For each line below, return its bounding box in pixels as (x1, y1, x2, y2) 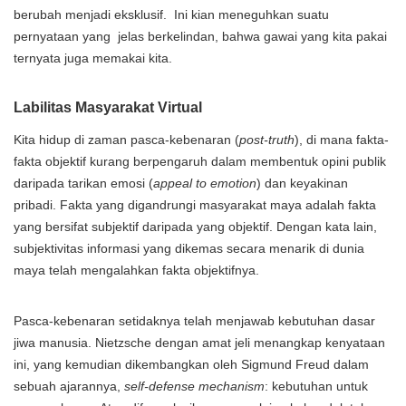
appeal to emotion (153, 176, 256, 190)
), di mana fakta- (295, 132, 389, 147)
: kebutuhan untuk (265, 379, 368, 393)
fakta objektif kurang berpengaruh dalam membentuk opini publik (14, 154, 386, 169)
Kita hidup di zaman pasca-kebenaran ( (14, 132, 239, 147)
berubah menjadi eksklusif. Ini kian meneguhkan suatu (14, 7, 329, 22)
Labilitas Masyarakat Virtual (14, 100, 202, 115)
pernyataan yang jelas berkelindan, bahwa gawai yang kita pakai (14, 29, 387, 43)
